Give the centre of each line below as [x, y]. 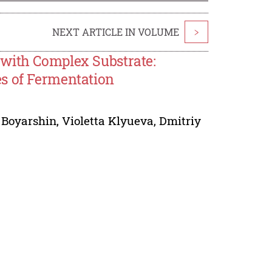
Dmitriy [180, 120]
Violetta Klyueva [108, 120]
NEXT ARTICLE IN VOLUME [115, 32]
